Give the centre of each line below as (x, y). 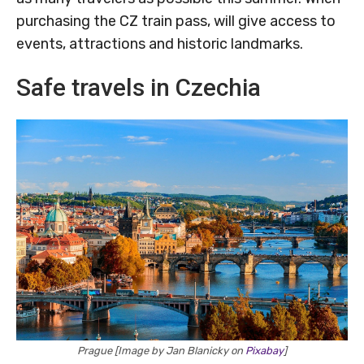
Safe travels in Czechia (139, 88)
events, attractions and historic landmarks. (160, 44)
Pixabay (264, 351)
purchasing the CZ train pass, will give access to (176, 22)
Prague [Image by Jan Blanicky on (161, 351)
